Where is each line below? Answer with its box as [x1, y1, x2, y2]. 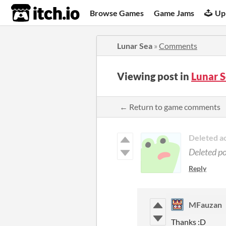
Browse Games [90, 8, 144, 18]
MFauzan [189, 200, 222, 209]
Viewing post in [117, 70, 191, 82]
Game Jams [154, 8, 195, 18]
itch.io [11, 3, 55, 23]
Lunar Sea [117, 41, 152, 50]
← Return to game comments [120, 102, 220, 111]
